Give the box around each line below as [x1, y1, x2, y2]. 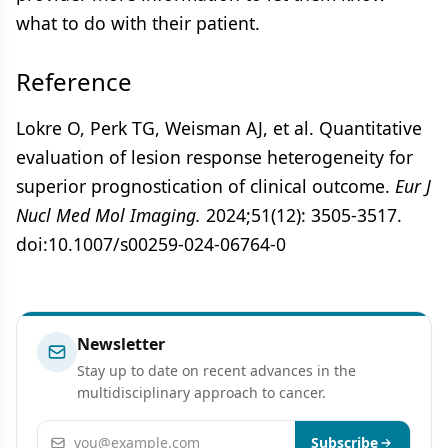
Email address [37, 420, 143, 443]
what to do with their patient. [16, 10, 260, 35]
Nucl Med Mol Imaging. [16, 202, 201, 227]
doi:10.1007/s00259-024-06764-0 [16, 231, 286, 256]
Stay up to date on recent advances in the [77, 360, 356, 380]
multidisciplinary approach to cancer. [77, 382, 326, 402]
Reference [16, 64, 132, 98]
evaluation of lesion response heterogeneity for [16, 144, 413, 169]
